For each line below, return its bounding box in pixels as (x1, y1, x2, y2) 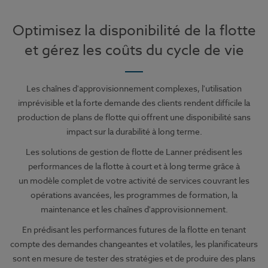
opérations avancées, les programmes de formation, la (31, 188, 237, 200)
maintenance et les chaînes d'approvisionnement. (40, 203, 228, 215)
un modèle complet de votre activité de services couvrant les (19, 174, 249, 186)
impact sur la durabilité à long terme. (66, 125, 202, 137)
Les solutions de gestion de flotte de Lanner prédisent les (26, 145, 242, 157)
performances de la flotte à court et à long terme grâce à (28, 160, 240, 172)
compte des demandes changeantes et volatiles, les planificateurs (10, 237, 258, 249)
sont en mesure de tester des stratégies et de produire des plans (13, 252, 255, 264)
